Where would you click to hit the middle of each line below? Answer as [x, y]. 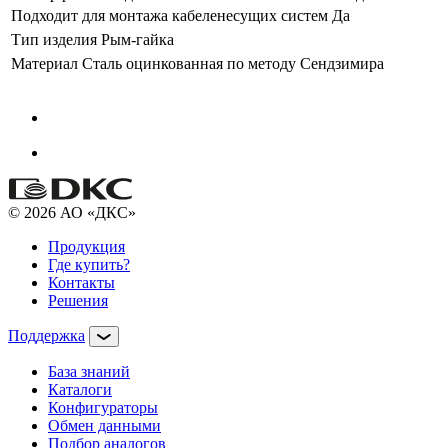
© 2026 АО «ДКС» [72, 212]
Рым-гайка [137, 39]
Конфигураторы [103, 407]
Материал [44, 63]
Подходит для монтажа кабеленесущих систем [169, 15]
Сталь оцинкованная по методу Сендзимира [233, 63]
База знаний [89, 371]
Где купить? [89, 264]
